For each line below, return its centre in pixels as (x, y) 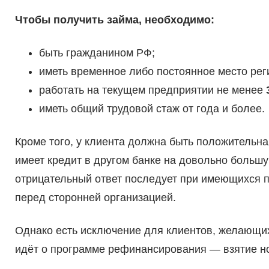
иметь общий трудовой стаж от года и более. (152, 109)
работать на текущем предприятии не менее (152, 90)
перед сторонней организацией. (95, 198)
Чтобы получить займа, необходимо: (114, 20)
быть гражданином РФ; (97, 53)
